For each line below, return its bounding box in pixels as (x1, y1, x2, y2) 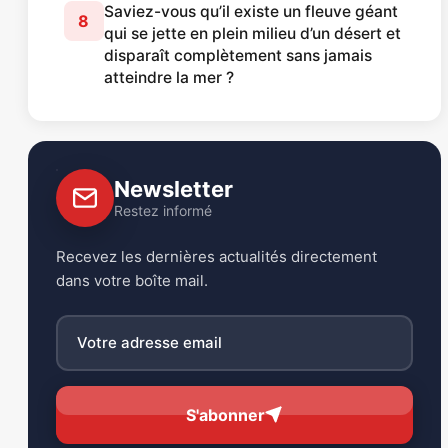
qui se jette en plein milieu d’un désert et (103, 23, 401, 43)
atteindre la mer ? (103, 67, 234, 87)
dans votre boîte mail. (55, 270, 208, 290)
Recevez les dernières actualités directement (55, 246, 377, 266)
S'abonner (186, 404, 266, 425)
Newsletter (113, 175, 233, 202)
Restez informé (113, 201, 212, 219)
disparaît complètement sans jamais (103, 45, 372, 65)
